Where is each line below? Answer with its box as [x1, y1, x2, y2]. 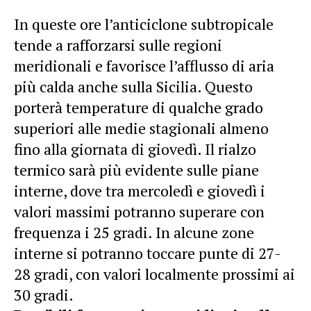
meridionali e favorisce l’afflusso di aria [14, 55, 274, 76]
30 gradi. [14, 284, 74, 305]
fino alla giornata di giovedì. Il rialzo [14, 138, 256, 159]
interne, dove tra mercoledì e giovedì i [14, 180, 265, 201]
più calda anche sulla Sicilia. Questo [14, 76, 253, 96]
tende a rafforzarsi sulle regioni [14, 34, 222, 55]
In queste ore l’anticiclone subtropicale [14, 13, 274, 34]
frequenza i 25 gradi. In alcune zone [14, 221, 254, 242]
